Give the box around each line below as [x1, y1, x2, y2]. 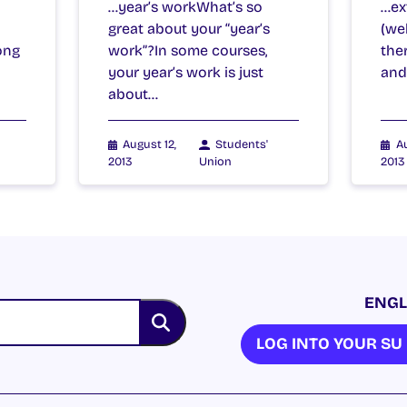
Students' [215, 136, 269, 151]
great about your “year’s [107, 19, 270, 37]
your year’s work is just [107, 63, 263, 81]
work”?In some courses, [107, 41, 267, 59]
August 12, [122, 136, 176, 151]
